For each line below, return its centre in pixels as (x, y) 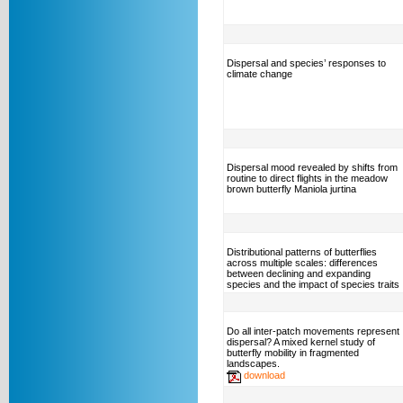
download (264, 375)
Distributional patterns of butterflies (302, 252)
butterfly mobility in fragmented (293, 353)
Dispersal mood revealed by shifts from (312, 167)
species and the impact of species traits (313, 284)
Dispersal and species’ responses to (306, 63)
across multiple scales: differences (302, 263)
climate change (260, 74)
